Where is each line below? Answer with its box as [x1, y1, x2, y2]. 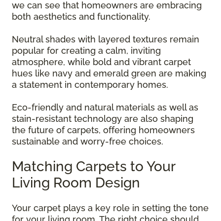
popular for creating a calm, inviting [12, 45, 161, 56]
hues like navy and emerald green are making [12, 68, 206, 79]
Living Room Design [12, 175, 140, 191]
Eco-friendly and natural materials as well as [12, 102, 198, 113]
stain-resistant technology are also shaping [12, 113, 193, 124]
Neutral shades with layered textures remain [12, 34, 199, 45]
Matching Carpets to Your [12, 158, 175, 175]
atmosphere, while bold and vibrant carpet [12, 57, 191, 68]
